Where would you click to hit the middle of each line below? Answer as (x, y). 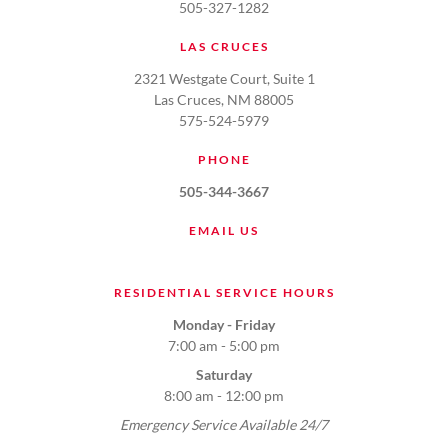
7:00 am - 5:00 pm (224, 345)
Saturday (224, 374)
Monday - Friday (224, 324)
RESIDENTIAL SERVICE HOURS (224, 292)
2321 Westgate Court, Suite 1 (224, 78)
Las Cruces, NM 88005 (224, 99)
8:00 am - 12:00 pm (224, 395)
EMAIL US (224, 230)
